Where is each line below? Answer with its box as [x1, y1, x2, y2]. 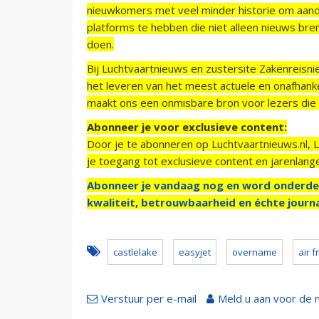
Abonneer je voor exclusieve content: [87, 119, 287, 134]
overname [232, 245, 277, 258]
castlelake [113, 245, 157, 258]
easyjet [179, 245, 211, 258]
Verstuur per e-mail [101, 291, 197, 305]
